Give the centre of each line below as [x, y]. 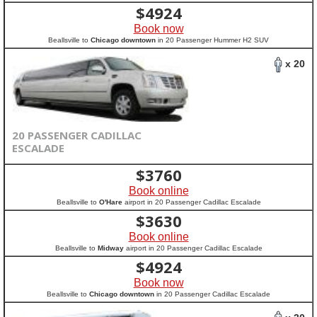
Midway [110, 248]
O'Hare [110, 202]
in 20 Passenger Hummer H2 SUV [212, 40]
